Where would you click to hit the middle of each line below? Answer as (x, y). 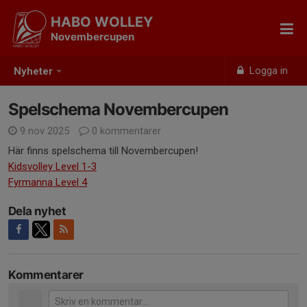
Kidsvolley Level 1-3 (52, 167)
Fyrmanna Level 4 (48, 182)
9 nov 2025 (45, 131)
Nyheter (33, 72)
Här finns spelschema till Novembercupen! (103, 151)
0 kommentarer (125, 131)
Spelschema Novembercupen (118, 109)
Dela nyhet (37, 211)
